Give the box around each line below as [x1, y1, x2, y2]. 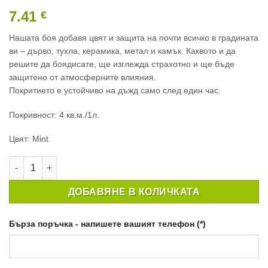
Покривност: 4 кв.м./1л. [9, 109, 99, 120]
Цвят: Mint [9, 133, 48, 144]
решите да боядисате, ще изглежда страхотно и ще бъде [9, 59, 234, 69]
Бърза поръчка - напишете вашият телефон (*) [9, 218, 206, 229]
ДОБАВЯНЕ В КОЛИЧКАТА [68, 187, 200, 197]
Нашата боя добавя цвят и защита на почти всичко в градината [9, 33, 258, 43]
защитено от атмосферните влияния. [9, 72, 156, 83]
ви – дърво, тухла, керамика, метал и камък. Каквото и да [9, 46, 236, 56]
